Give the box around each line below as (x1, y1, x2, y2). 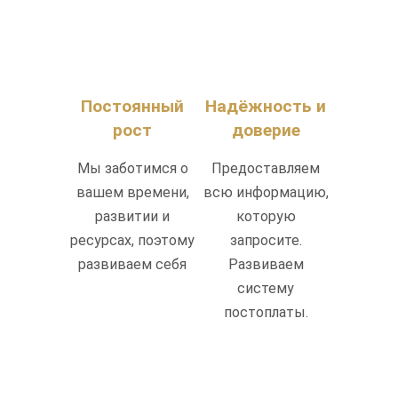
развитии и (95, 207, 170, 225)
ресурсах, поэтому (70, 231, 195, 249)
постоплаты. (223, 303, 308, 321)
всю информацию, (203, 183, 329, 201)
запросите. (229, 231, 302, 249)
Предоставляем (211, 159, 320, 177)
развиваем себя (78, 255, 187, 273)
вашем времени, (76, 183, 189, 201)
